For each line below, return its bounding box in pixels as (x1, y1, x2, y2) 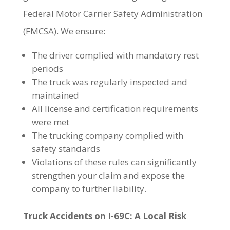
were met (31, 116, 69, 128)
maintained (31, 89, 79, 101)
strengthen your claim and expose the (31, 169, 185, 181)
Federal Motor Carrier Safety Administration (23, 8, 202, 20)
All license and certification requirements (31, 103, 198, 114)
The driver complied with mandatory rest (31, 49, 199, 61)
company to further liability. (31, 183, 146, 195)
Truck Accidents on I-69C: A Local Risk (23, 210, 186, 222)
